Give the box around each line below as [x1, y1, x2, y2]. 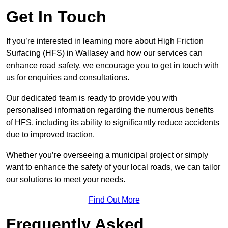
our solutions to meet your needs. [6, 175, 125, 184]
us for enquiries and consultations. [6, 73, 129, 82]
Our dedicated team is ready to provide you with [6, 94, 177, 103]
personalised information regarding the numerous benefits [6, 106, 214, 115]
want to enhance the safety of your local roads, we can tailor [6, 163, 220, 172]
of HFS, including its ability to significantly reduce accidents [6, 118, 219, 127]
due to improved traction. [6, 130, 95, 139]
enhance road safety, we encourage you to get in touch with [6, 61, 219, 70]
